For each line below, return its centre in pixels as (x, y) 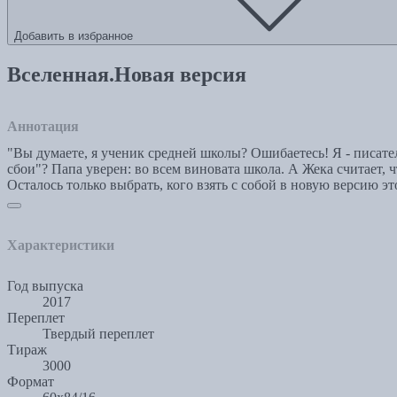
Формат (31, 381)
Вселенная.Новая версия (127, 74)
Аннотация (43, 126)
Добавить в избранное (74, 36)
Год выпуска (45, 285)
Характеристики (61, 245)
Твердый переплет (98, 333)
